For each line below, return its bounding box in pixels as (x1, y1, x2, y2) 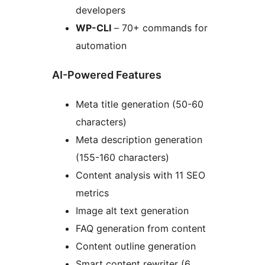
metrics (76, 187, 109, 199)
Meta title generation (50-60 (76, 98, 203, 111)
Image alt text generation (76, 205, 189, 217)
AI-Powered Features (52, 69, 161, 82)
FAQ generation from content (76, 222, 206, 235)
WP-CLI (76, 22, 111, 34)
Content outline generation (76, 240, 196, 253)
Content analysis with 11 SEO (76, 169, 205, 182)
